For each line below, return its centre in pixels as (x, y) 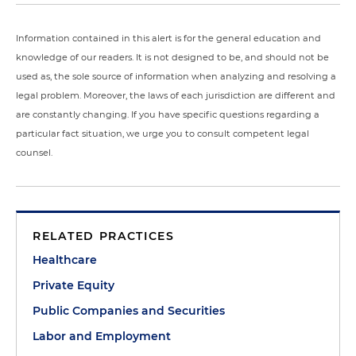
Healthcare (65, 260)
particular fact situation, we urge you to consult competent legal (163, 133)
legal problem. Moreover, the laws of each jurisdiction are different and (176, 95)
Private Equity (74, 285)
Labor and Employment (102, 336)
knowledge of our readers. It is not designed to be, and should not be (172, 57)
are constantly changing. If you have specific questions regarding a (168, 114)
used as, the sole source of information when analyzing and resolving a (176, 76)
